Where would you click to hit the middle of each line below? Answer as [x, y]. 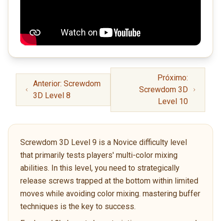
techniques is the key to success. [78, 206]
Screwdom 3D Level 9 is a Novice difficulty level [104, 142]
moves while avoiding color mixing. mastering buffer [110, 193]
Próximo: [173, 77]
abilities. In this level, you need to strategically [100, 168]
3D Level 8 [52, 95]
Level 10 [173, 101]
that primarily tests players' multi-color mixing [99, 155]
